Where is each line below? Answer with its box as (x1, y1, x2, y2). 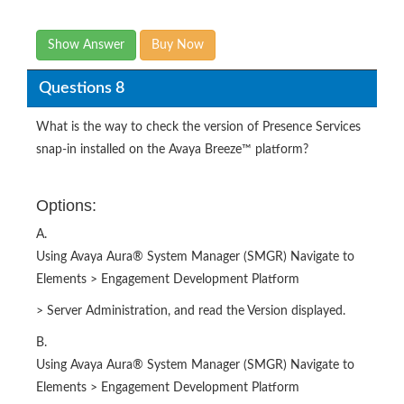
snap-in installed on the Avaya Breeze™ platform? (36, 143, 308, 156)
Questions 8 (38, 79, 124, 96)
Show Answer (48, 39, 124, 51)
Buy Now (151, 39, 204, 51)
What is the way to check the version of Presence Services (36, 121, 361, 133)
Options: (36, 197, 96, 215)
